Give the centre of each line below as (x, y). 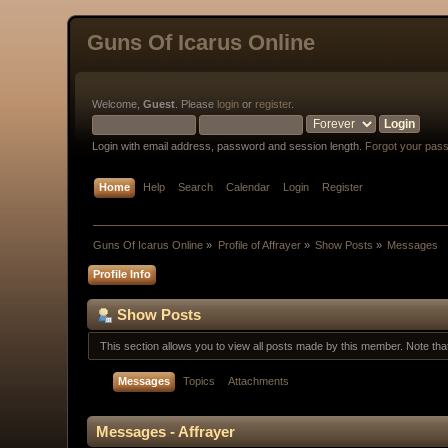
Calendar (248, 187)
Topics (199, 380)
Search (196, 187)
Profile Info (122, 273)
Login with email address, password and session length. (229, 146)
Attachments (259, 380)
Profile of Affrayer (259, 244)
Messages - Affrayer (166, 431)
